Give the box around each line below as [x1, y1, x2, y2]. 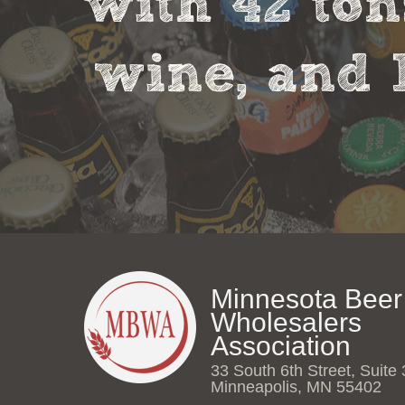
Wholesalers [211, 307, 362, 338]
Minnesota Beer [211, 284, 402, 315]
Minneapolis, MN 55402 [211, 378, 381, 397]
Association [211, 331, 351, 362]
